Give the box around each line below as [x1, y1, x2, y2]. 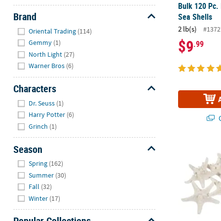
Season [13, 142, 42, 156]
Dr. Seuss [29, 98, 55, 108]
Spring [29, 159, 48, 168]
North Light [29, 49, 63, 59]
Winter [29, 193, 48, 203]
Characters [13, 82, 56, 96]
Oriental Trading [29, 26, 76, 36]
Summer [29, 170, 54, 180]
